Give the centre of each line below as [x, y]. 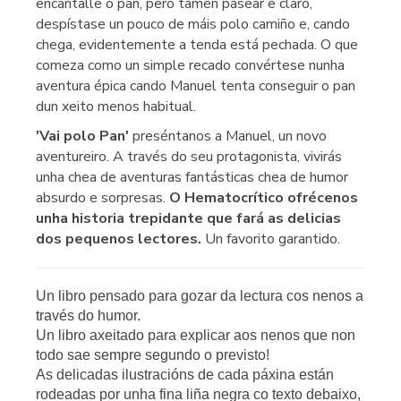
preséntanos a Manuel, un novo [228, 136]
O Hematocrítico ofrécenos [264, 197]
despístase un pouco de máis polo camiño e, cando [193, 24]
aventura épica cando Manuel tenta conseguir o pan [196, 85]
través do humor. [88, 315]
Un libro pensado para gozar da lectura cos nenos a [200, 295]
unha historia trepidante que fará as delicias [188, 218]
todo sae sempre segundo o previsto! [153, 354]
